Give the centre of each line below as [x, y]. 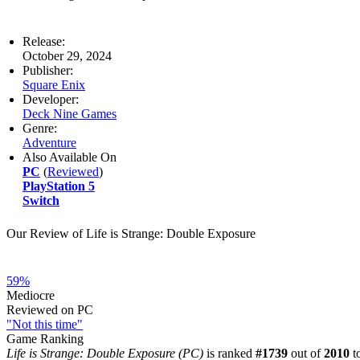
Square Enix [54, 84]
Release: [44, 41]
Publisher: [48, 70]
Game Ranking [45, 338]
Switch [41, 200]
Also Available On [70, 157]
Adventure [49, 142]
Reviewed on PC [50, 309]
